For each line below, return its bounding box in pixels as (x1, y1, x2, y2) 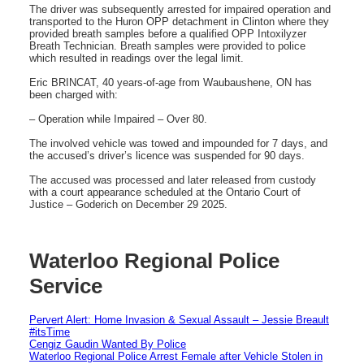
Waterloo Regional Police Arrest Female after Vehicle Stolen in (29, 349, 323, 362)
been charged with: (29, 88, 118, 101)
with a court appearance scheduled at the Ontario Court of (29, 185, 301, 198)
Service (29, 274, 102, 299)
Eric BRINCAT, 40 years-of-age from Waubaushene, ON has (29, 76, 312, 89)
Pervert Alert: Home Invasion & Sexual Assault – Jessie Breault (29, 313, 329, 326)
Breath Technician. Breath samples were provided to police (29, 39, 305, 52)
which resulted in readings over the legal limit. (29, 51, 244, 64)
